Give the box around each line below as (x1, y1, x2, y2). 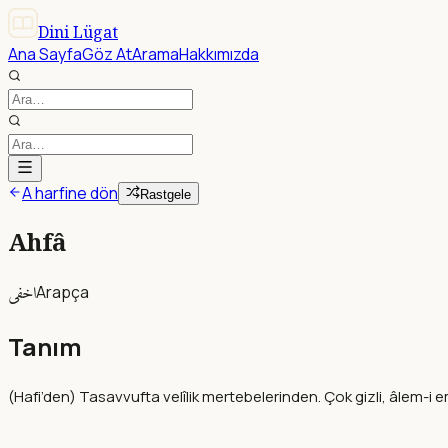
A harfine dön (22, 182, 118, 204)
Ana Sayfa (8, 43, 82, 65)
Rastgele (140, 187, 191, 202)
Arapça (36, 280, 89, 303)
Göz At (82, 43, 132, 65)
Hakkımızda (179, 43, 259, 65)
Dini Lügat (38, 21, 118, 43)
